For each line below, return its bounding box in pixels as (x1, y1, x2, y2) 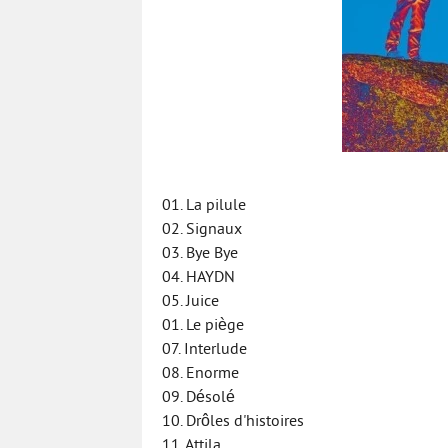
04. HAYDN (162, 268, 235, 288)
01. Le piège (162, 316, 244, 336)
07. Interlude (162, 340, 247, 360)
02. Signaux (162, 220, 242, 240)
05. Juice (162, 292, 219, 312)
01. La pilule (162, 196, 246, 216)
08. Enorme (162, 364, 239, 384)
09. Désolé (162, 388, 235, 408)
